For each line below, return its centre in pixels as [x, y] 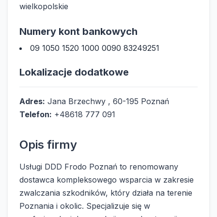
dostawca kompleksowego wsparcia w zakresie [107, 180]
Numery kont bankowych [78, 32]
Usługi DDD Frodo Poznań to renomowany [99, 167]
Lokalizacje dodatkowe [74, 72]
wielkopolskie [44, 7]
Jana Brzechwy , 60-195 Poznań [107, 101]
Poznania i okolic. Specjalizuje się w [85, 206]
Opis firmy [48, 145]
